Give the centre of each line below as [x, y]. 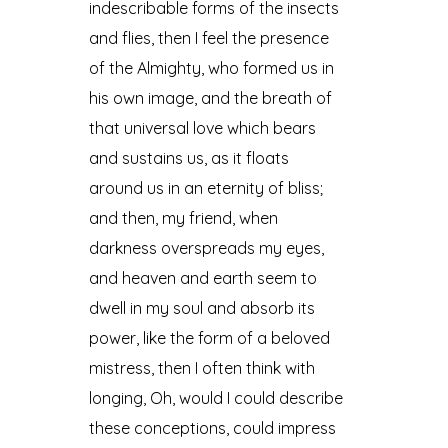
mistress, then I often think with [202, 367]
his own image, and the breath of [211, 97]
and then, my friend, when [184, 217]
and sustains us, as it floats [189, 157]
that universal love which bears [203, 127]
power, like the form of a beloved [210, 337]
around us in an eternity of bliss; [206, 187]
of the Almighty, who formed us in [212, 67]
